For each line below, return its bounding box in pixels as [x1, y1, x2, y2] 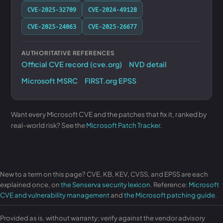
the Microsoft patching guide [124, 191, 215, 199]
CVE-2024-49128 [88, 5, 137, 13]
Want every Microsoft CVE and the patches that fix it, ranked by [11, 110, 207, 118]
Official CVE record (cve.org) [21, 60, 122, 69]
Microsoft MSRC [21, 76, 78, 85]
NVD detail [129, 60, 167, 69]
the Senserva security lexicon [61, 180, 150, 189]
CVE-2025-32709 [27, 5, 76, 13]
